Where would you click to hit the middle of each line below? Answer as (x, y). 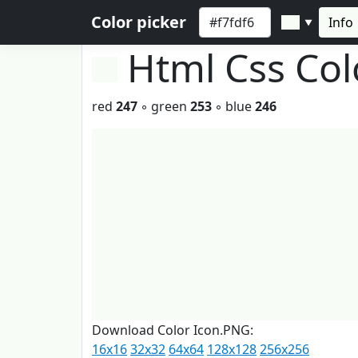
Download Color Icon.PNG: (173, 330)
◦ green (164, 106)
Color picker (139, 22)
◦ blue (233, 106)
